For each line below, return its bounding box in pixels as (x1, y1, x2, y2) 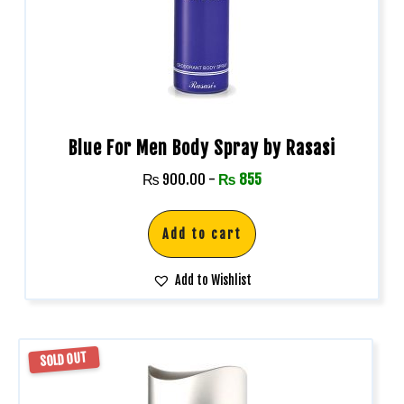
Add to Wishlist (175, 272, 252, 288)
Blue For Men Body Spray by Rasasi (69, 137, 335, 160)
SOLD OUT (39, 349, 89, 370)
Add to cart (162, 226, 242, 242)
